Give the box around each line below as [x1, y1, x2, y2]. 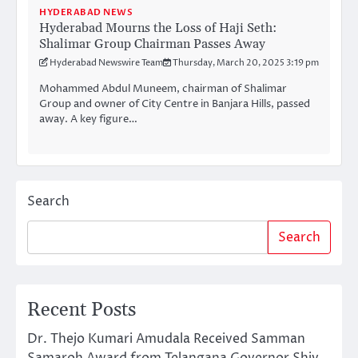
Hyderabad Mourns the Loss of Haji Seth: [39, 20, 276, 37]
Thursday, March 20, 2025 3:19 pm [173, 57, 319, 70]
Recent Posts [27, 297, 136, 322]
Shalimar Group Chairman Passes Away [39, 36, 265, 53]
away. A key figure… [39, 112, 137, 127]
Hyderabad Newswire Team [50, 57, 163, 70]
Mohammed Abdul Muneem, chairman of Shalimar [39, 82, 287, 97]
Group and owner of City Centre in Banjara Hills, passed [39, 97, 310, 112]
